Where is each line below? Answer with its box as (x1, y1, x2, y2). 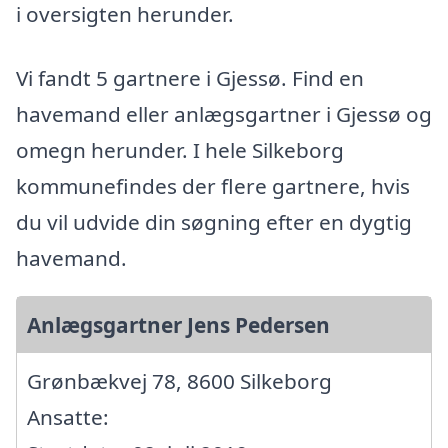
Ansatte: (27, 402, 109, 431)
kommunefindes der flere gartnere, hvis (16, 171, 410, 200)
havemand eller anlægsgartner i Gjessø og (16, 99, 432, 128)
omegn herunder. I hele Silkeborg (16, 135, 344, 164)
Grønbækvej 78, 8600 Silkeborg (27, 366, 332, 395)
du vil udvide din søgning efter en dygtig (16, 207, 412, 236)
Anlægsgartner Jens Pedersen (27, 310, 330, 339)
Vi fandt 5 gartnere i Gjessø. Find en (16, 63, 364, 92)
